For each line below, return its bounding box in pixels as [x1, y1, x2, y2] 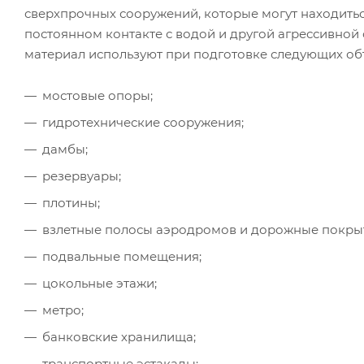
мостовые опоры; [42, 87, 153, 103]
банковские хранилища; [42, 328, 196, 344]
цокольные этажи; [42, 275, 157, 291]
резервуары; [42, 167, 121, 184]
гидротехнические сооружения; [42, 114, 244, 130]
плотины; [42, 194, 100, 210]
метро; [42, 301, 84, 318]
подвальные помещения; [42, 248, 201, 264]
